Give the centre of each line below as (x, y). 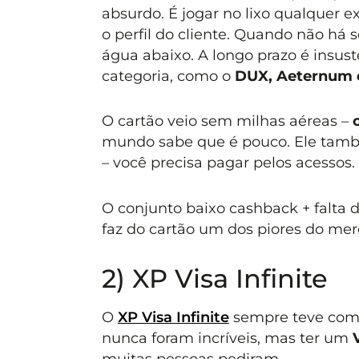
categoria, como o (168, 75)
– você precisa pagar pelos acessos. (228, 163)
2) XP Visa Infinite (214, 278)
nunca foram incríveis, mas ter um (227, 337)
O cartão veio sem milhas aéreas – (227, 121)
